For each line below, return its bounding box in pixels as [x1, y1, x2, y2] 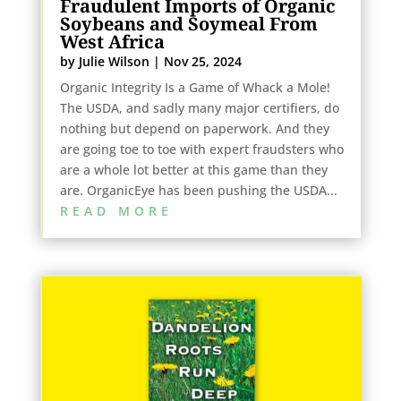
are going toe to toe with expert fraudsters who [59, 140, 344, 158]
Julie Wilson [78, 52, 149, 70]
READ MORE [59, 201, 173, 219]
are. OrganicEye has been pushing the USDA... [59, 181, 337, 199]
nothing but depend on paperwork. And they [59, 119, 329, 137]
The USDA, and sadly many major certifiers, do [59, 98, 339, 116]
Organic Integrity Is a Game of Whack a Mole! [59, 78, 330, 96]
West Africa [59, 29, 165, 54]
